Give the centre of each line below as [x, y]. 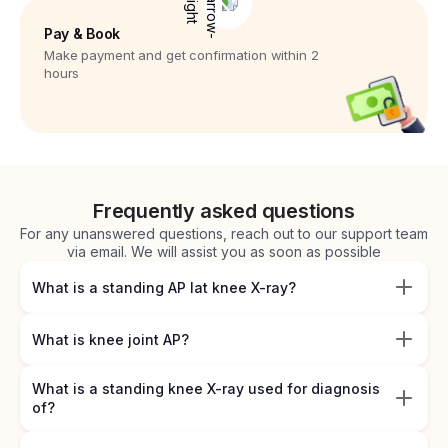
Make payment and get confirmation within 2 [181, 55]
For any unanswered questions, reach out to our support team [224, 234]
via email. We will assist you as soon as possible [224, 252]
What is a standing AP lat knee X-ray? [164, 287]
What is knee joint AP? [110, 339]
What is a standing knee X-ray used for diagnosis [206, 389]
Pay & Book [82, 34]
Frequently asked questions [224, 211]
